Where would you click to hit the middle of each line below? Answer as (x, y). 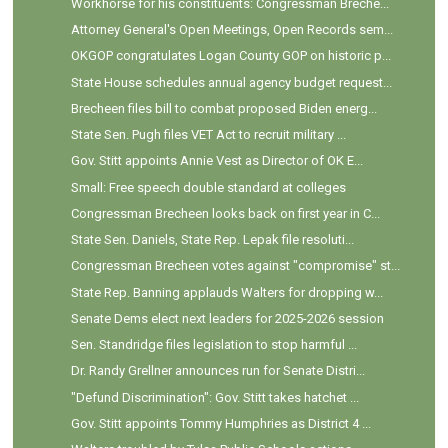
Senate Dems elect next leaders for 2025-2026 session (227, 318)
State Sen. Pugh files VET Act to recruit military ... (208, 135)
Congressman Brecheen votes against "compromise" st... (235, 266)
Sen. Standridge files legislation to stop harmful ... (213, 345)
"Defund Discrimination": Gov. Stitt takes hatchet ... (214, 397)
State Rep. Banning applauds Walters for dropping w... (226, 292)
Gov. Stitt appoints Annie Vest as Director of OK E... (216, 161)
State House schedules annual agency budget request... (231, 82)
